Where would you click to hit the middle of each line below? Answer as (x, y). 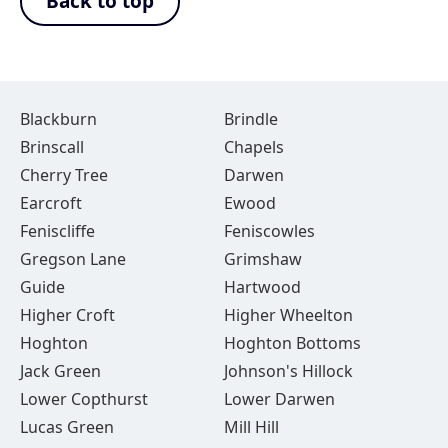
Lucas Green (67, 427)
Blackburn (58, 119)
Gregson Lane (73, 259)
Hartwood (262, 287)
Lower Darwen (279, 399)
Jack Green (60, 371)
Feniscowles (269, 231)
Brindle (250, 119)
